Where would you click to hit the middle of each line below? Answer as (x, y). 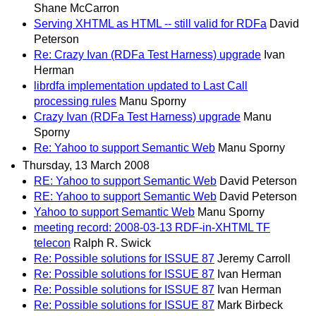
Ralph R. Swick (112, 243)
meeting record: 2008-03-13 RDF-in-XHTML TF (152, 227)
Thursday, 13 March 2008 (86, 165)
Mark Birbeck (250, 305)
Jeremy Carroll (254, 258)
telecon (52, 243)
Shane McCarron (77, 8)
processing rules (75, 101)
